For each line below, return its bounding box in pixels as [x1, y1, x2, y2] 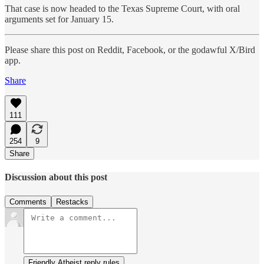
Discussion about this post [5, 172, 107, 183]
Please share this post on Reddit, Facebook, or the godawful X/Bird [5, 45, 255, 55]
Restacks [56, 197, 88, 206]
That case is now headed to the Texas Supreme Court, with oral [5, 4, 240, 14]
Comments [9, 197, 47, 206]
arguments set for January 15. [5, 14, 114, 25]
